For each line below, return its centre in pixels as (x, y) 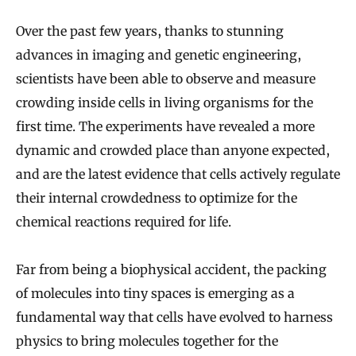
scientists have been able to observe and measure (166, 78)
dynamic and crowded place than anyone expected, (173, 150)
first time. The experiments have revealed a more (165, 126)
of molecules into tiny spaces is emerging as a (155, 293)
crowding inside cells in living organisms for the (164, 102)
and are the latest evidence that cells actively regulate (178, 174)
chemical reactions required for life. (124, 221)
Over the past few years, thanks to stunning (150, 31)
